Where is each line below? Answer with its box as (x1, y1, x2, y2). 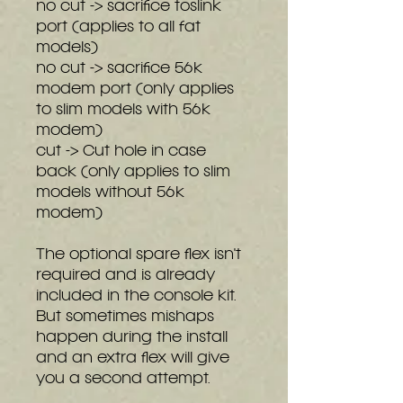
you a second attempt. (36, 372, 210, 386)
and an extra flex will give (36, 352, 229, 365)
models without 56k (36, 186, 184, 200)
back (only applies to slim (36, 166, 230, 179)
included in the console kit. (36, 290, 236, 303)
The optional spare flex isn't (36, 248, 241, 262)
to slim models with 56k (36, 103, 210, 117)
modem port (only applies (36, 83, 234, 96)
